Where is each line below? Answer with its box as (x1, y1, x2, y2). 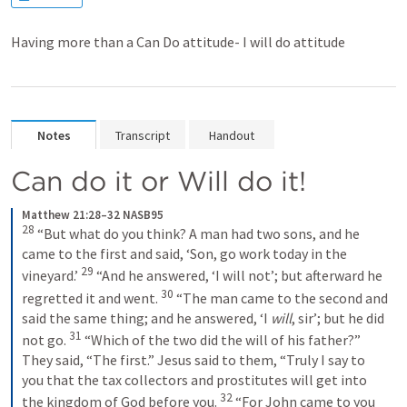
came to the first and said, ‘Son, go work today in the (22, 244, 347, 263)
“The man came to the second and (176, 288, 388, 307)
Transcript (115, 127, 170, 144)
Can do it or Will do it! (11, 164, 306, 197)
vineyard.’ (22, 266, 78, 285)
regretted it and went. (22, 288, 158, 307)
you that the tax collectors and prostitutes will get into (22, 371, 367, 390)
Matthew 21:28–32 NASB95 (22, 207, 164, 223)
